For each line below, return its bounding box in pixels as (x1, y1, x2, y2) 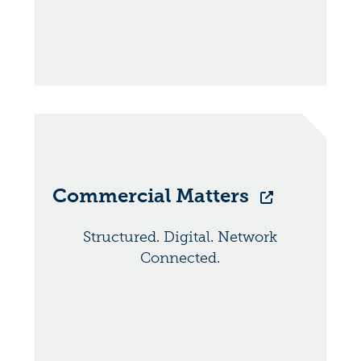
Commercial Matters (52, 184, 254, 208)
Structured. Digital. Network (83, 228, 278, 247)
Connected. (140, 249, 221, 268)
